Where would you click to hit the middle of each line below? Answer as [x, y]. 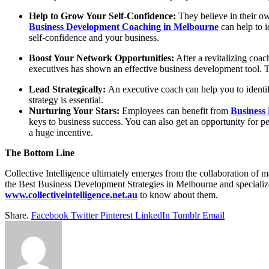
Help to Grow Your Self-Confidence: [104, 16]
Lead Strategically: [68, 89]
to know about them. [179, 195]
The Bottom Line [40, 153]
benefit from [205, 110]
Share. [17, 215]
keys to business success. [76, 121]
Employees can [152, 110]
